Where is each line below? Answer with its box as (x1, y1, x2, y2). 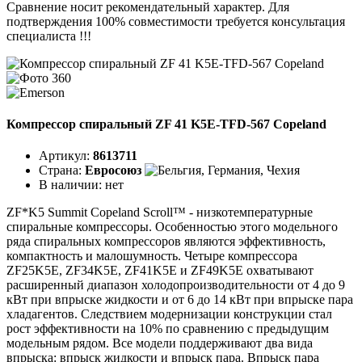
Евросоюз (85, 163, 141, 178)
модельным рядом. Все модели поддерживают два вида (6, 336, 313, 351)
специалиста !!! (6, 28, 91, 43)
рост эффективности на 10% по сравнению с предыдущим (6, 322, 329, 336)
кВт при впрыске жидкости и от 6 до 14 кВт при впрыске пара (6, 293, 353, 307)
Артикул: (39, 149, 93, 163)
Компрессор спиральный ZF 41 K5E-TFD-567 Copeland (6, 116, 326, 131)
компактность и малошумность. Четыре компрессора (6, 249, 297, 263)
